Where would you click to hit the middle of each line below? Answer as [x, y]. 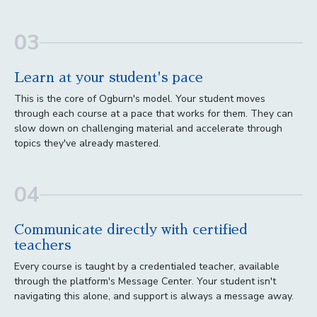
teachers [42, 245]
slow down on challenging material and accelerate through [148, 128]
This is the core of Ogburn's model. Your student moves [140, 98]
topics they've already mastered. [87, 143]
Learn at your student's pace [109, 77]
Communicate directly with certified [131, 229]
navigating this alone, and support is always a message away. [154, 296]
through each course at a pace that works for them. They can [154, 113]
